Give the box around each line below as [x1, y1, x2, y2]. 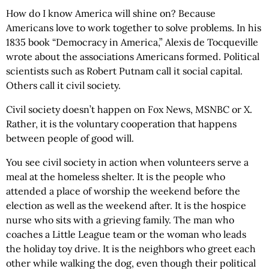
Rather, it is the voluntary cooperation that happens [6, 118, 237, 130]
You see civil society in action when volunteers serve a [6, 156, 249, 169]
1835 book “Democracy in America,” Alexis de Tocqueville [6, 36, 258, 49]
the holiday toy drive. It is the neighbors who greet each [6, 243, 256, 255]
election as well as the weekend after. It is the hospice [6, 199, 246, 212]
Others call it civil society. [6, 79, 121, 92]
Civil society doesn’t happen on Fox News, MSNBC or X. [6, 103, 252, 116]
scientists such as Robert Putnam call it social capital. [6, 65, 243, 77]
